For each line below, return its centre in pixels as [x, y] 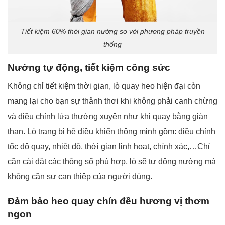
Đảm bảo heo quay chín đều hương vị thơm [108, 201]
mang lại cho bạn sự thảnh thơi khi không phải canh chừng [113, 101]
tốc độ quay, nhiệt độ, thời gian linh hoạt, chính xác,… [102, 147]
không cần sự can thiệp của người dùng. [80, 177]
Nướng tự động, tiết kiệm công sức [89, 67]
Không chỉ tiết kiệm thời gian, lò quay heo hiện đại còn [104, 86]
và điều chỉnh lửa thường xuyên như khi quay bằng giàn [108, 117]
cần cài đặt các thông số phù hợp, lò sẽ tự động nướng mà [112, 162]
